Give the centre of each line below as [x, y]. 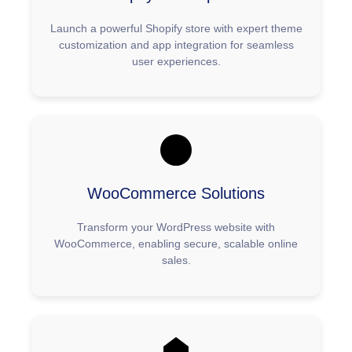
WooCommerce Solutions [176, 194]
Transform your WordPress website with [176, 227]
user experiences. [176, 61]
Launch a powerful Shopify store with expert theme [176, 28]
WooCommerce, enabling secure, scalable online [176, 244]
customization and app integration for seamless [176, 44]
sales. [176, 260]
